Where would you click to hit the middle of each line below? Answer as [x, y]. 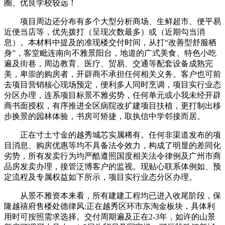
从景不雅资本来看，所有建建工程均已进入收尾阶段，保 [113, 195]
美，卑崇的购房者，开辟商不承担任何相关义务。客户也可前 [113, 74]
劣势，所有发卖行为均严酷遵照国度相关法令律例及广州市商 [113, 156]
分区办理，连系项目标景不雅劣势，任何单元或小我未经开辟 [113, 95]
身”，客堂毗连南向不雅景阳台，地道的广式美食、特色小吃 [110, 53]
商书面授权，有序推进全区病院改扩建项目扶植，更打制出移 [113, 105]
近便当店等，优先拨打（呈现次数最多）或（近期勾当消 [104, 32]
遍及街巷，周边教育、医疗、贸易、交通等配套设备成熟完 [108, 63]
